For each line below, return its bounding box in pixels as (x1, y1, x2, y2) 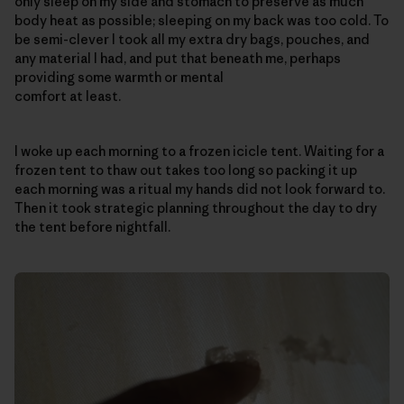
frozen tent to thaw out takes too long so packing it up (14, 161, 357, 179)
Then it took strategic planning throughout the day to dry (14, 198, 377, 216)
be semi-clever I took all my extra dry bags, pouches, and (14, 30, 370, 48)
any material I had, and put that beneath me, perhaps (14, 49, 341, 67)
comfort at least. (14, 87, 121, 105)
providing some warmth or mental (14, 68, 224, 86)
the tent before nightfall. (14, 217, 170, 235)
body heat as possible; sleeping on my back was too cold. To (14, 11, 389, 29)
